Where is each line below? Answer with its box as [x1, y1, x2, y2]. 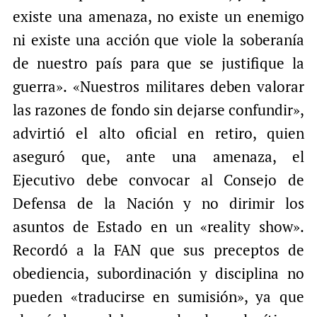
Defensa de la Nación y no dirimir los [12, 193, 305, 214]
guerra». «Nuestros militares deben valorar [12, 76, 305, 97]
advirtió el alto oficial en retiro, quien [12, 123, 305, 144]
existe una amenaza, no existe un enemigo [12, 6, 305, 27]
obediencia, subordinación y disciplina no [12, 263, 305, 284]
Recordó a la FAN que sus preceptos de [12, 240, 305, 260]
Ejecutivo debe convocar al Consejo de [12, 170, 305, 190]
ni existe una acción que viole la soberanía [12, 30, 305, 50]
